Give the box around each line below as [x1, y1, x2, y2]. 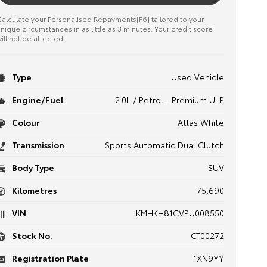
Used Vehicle [170, 71, 224, 83]
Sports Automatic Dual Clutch [104, 139, 224, 151]
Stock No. [10, 229, 52, 241]
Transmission [10, 139, 64, 151]
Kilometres [10, 184, 57, 196]
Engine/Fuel [10, 94, 63, 105]
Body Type [10, 162, 54, 173]
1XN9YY [193, 252, 224, 264]
